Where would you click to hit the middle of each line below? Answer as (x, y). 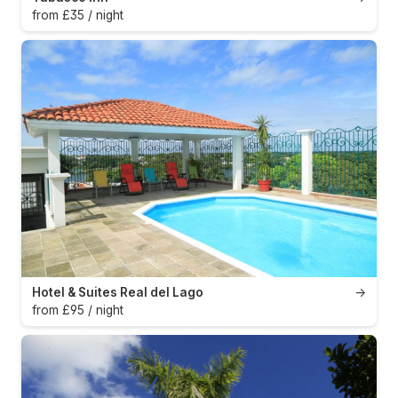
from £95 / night (78, 310)
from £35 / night (78, 16)
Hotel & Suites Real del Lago (118, 293)
